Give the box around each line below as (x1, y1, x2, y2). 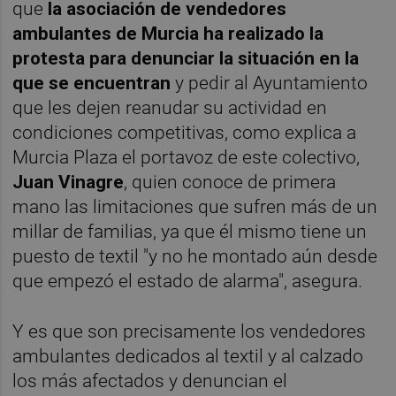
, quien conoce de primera (124, 171, 337, 193)
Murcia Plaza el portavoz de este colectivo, (12, 146, 361, 168)
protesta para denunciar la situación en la (12, 47, 360, 69)
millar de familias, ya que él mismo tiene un (12, 220, 368, 242)
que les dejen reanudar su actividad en (12, 96, 328, 118)
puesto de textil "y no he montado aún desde (12, 245, 378, 267)
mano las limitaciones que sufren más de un (12, 195, 378, 217)
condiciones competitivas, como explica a (12, 121, 357, 143)
